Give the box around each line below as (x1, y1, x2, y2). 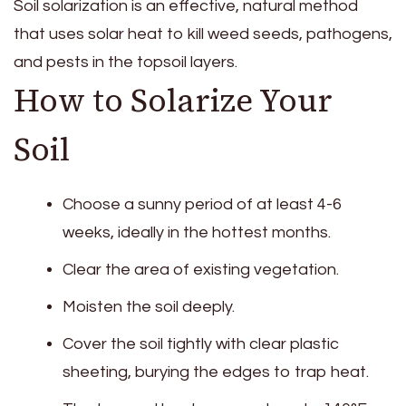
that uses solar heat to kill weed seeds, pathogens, (14, 25, 392, 43)
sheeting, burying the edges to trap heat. (63, 362, 369, 381)
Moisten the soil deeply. (63, 297, 235, 315)
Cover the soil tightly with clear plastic (63, 334, 339, 353)
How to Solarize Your (14, 79, 333, 123)
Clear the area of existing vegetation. (63, 260, 339, 278)
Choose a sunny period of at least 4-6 (63, 195, 342, 213)
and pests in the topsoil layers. (14, 53, 237, 72)
